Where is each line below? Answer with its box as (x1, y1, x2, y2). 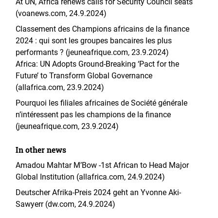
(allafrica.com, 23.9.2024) (16, 83, 104, 92)
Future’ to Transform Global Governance (16, 71, 152, 80)
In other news (16, 145, 66, 155)
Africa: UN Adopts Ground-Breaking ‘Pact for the (16, 59, 179, 69)
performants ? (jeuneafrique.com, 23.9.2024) (16, 48, 169, 57)
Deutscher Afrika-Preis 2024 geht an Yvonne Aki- (16, 188, 181, 197)
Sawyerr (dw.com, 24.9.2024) (16, 200, 115, 209)
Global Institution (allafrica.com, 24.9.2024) (16, 172, 165, 182)
